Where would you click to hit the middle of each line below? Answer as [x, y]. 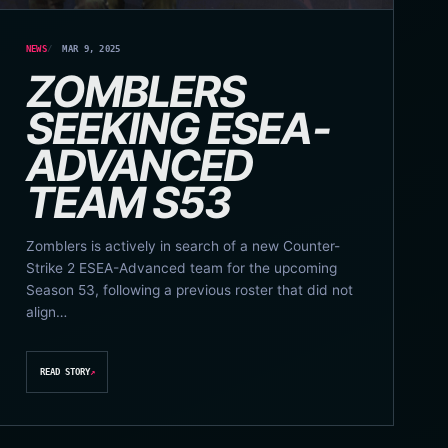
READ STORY [64, 372]
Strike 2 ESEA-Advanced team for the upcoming [181, 267]
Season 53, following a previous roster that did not [189, 289]
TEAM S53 [128, 202]
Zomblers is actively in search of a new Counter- [182, 245]
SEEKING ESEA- [177, 128]
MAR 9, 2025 [91, 48]
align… [46, 311]
